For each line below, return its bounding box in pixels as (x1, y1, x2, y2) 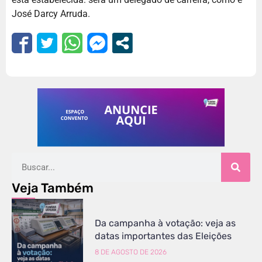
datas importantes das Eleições (95, 230, 232, 242)
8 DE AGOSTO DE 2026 (95, 247, 167, 256)
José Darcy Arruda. (12, 8, 90, 19)
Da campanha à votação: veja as (95, 217, 236, 229)
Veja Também (12, 180, 94, 196)
